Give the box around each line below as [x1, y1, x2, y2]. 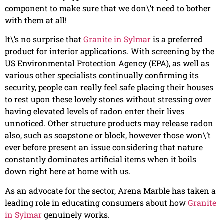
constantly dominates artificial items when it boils [5, 154, 196, 165]
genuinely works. [42, 209, 110, 220]
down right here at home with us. [5, 166, 131, 177]
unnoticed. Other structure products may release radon [5, 118, 213, 129]
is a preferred [151, 34, 203, 45]
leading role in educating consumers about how [5, 197, 188, 208]
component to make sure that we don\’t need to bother [5, 2, 211, 13]
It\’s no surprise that [5, 34, 83, 45]
